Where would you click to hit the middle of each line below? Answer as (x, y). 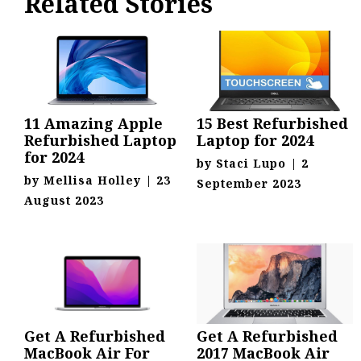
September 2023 (249, 183)
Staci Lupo (251, 163)
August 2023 (64, 200)
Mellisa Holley (92, 180)
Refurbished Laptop (100, 140)
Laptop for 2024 (255, 140)
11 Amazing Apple (93, 123)
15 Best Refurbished (272, 123)
